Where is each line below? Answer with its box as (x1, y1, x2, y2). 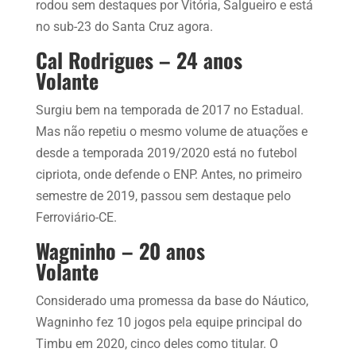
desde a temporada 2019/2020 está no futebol (35, 145, 297, 161)
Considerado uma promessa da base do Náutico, (35, 292, 308, 308)
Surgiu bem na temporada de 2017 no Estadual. (35, 102, 304, 118)
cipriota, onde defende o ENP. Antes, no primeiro (35, 166, 302, 182)
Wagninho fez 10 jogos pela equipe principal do (35, 314, 302, 330)
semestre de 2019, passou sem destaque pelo (35, 188, 291, 203)
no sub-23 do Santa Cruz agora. (35, 18, 213, 34)
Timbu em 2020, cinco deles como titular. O (35, 335, 278, 351)
